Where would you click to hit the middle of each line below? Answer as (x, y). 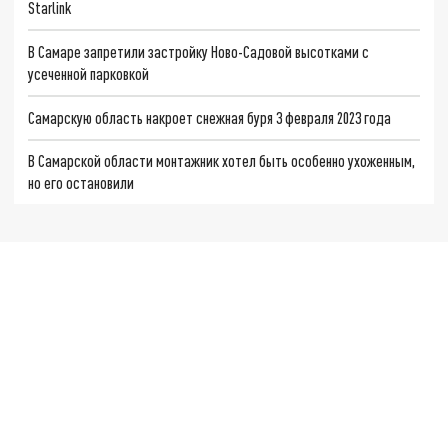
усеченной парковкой (89, 73)
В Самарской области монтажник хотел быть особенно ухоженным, (222, 161)
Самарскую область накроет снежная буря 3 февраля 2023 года (210, 117)
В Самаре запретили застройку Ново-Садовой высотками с (199, 51)
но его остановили (81, 183)
